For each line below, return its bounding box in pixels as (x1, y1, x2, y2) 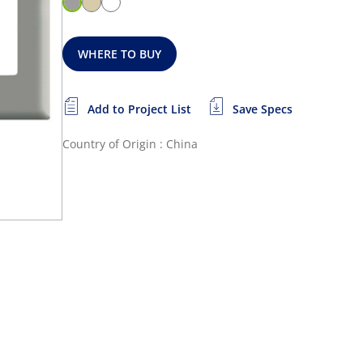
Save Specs (233, 101, 293, 117)
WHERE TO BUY (78, 46, 162, 62)
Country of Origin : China (62, 136, 198, 152)
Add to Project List (88, 101, 191, 117)
